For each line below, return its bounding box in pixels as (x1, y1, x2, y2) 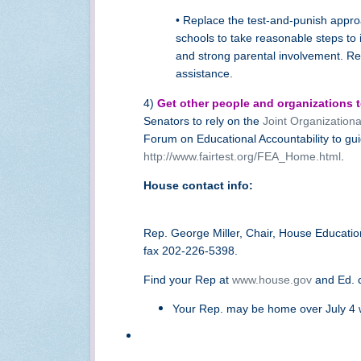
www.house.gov (232, 273, 312, 287)
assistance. (176, 67, 233, 81)
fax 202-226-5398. (143, 243, 238, 257)
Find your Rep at (143, 273, 232, 287)
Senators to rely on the (143, 114, 263, 127)
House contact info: (143, 179, 253, 193)
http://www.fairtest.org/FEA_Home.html (143, 149, 341, 163)
